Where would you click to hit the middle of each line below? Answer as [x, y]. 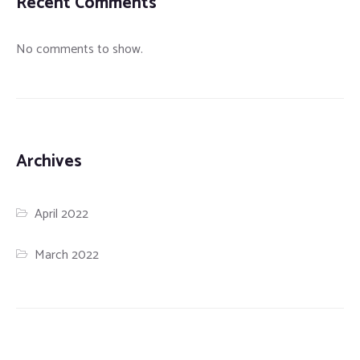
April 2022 [62, 215]
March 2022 [67, 256]
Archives [49, 162]
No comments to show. [80, 50]
